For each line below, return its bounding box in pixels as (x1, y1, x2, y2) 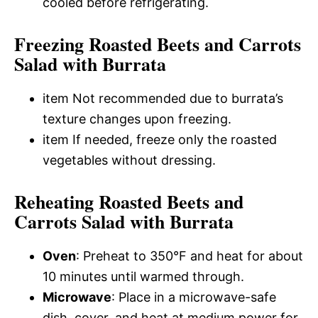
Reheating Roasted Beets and (14, 187, 243, 215)
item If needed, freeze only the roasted (43, 131, 277, 147)
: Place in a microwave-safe (111, 289, 276, 305)
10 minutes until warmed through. (43, 268, 244, 284)
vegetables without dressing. (43, 152, 216, 168)
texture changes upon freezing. (43, 111, 231, 126)
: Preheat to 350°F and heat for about (76, 248, 303, 263)
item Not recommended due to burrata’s (43, 90, 283, 106)
